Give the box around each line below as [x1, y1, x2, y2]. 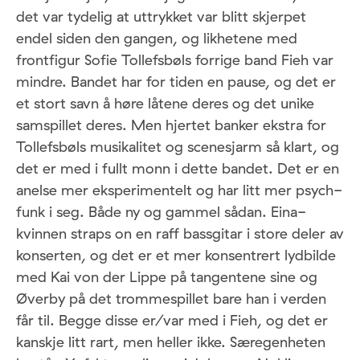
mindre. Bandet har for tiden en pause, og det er [16, 72, 336, 92]
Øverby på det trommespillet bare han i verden [16, 289, 326, 309]
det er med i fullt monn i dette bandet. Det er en [16, 159, 339, 178]
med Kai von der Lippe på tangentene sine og [16, 268, 317, 287]
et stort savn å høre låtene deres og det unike [16, 94, 314, 113]
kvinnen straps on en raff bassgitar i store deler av [16, 224, 344, 243]
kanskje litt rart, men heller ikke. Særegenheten [16, 333, 325, 352]
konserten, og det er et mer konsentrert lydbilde [16, 246, 336, 265]
